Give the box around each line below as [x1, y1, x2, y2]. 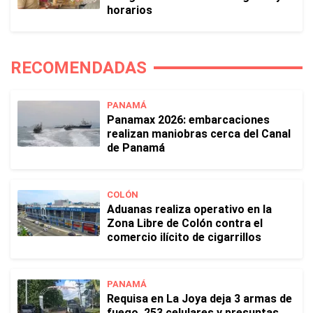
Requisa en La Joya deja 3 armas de [107, 292, 292, 305]
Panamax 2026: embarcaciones [107, 113, 270, 126]
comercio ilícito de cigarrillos [107, 231, 261, 244]
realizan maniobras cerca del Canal [107, 127, 291, 140]
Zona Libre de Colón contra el [107, 217, 263, 230]
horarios [107, 3, 152, 17]
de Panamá [107, 141, 165, 154]
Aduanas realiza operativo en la [107, 203, 272, 216]
